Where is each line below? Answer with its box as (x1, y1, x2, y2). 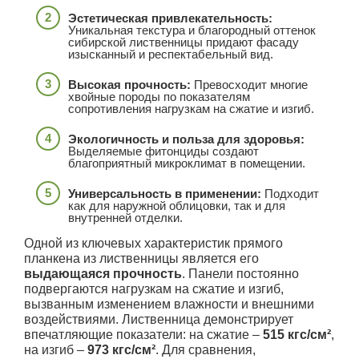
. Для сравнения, (155, 342, 256, 357)
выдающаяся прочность (24, 266, 182, 280)
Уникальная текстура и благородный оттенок (68, 22, 316, 37)
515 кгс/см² (263, 327, 331, 341)
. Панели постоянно (182, 266, 299, 280)
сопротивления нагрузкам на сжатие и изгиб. (68, 101, 314, 115)
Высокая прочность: (68, 77, 191, 91)
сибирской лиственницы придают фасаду (68, 34, 299, 49)
